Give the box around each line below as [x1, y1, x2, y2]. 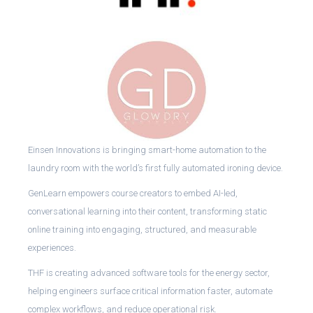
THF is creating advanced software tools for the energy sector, [28, 268, 270, 278]
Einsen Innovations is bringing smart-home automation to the [28, 145, 266, 155]
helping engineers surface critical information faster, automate [28, 286, 272, 296]
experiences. [28, 242, 76, 253]
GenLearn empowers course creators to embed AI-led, [28, 188, 238, 198]
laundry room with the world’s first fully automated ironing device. [28, 163, 283, 173]
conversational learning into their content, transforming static [28, 206, 267, 217]
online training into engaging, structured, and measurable [28, 224, 256, 235]
